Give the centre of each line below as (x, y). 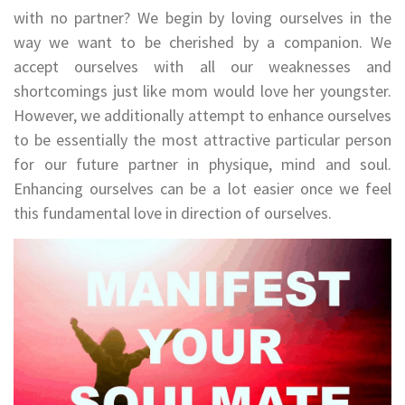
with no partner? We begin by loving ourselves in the (202, 17)
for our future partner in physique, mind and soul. (202, 164)
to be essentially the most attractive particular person (202, 139)
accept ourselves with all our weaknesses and (202, 66)
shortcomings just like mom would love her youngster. (202, 90)
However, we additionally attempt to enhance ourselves (202, 115)
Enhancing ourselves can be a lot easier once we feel (202, 188)
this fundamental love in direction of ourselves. (173, 212)
